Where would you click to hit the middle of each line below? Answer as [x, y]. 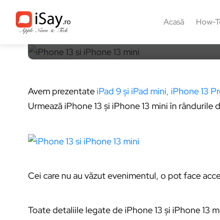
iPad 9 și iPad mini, [133, 91]
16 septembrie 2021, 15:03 [145, 5]
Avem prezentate [62, 91]
